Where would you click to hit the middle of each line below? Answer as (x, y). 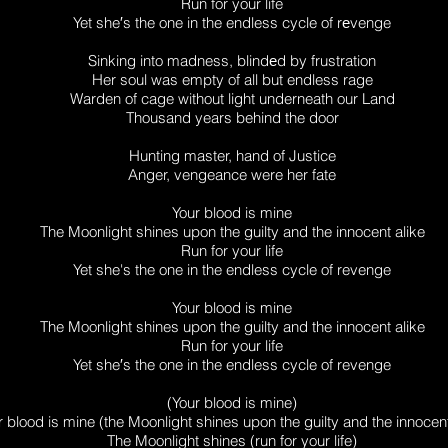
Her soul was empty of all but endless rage (232, 79)
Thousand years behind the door (232, 117)
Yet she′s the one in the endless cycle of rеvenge (232, 22)
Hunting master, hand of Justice (232, 155)
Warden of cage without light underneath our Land (232, 98)
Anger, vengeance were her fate (232, 174)
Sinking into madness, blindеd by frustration (232, 60)
